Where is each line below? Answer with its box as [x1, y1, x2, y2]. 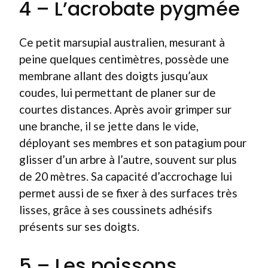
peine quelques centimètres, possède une [19, 52, 229, 66]
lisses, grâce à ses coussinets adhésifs [19, 203, 212, 217]
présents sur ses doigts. [19, 220, 139, 233]
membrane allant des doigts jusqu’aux [19, 69, 208, 83]
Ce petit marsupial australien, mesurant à [19, 35, 225, 49]
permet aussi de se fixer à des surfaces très [19, 186, 237, 200]
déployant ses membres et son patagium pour [19, 136, 246, 150]
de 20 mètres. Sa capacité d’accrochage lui [19, 169, 232, 183]
